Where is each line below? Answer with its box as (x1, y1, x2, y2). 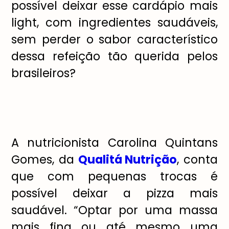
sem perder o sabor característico (11, 31, 218, 48)
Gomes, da (11, 151, 79, 168)
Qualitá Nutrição (78, 151, 177, 168)
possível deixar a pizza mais (11, 185, 218, 201)
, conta (177, 151, 218, 168)
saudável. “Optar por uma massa (11, 201, 218, 218)
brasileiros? (11, 65, 76, 82)
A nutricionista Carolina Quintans (11, 134, 218, 151)
